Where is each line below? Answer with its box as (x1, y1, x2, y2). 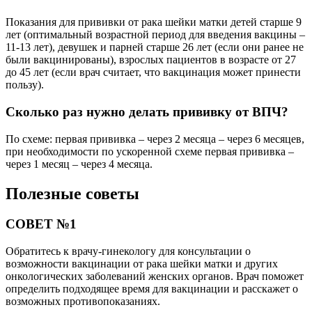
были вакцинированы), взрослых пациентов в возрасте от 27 (6, 54, 296, 66)
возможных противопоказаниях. (6, 295, 160, 308)
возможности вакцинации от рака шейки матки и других (6, 258, 278, 270)
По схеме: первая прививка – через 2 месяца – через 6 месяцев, (6, 132, 304, 145)
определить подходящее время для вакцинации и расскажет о (6, 283, 298, 295)
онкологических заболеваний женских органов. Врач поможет (6, 270, 304, 283)
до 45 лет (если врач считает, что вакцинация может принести (6, 66, 301, 79)
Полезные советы (6, 184, 139, 203)
